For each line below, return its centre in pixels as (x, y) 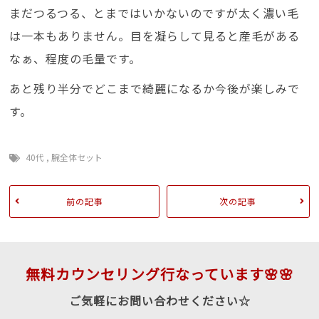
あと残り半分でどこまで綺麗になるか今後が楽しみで (155, 89)
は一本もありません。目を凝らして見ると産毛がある (155, 36)
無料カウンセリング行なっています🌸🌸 (159, 273)
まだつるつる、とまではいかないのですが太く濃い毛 (155, 13)
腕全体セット (77, 157)
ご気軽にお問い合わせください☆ (159, 300)
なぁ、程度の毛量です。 (75, 59)
